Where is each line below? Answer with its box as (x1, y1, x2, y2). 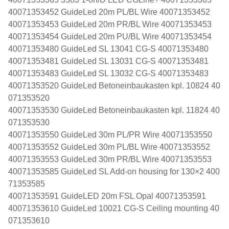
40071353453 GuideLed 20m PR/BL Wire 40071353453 (8, 19, 212, 29)
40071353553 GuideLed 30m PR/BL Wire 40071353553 (8, 154, 212, 164)
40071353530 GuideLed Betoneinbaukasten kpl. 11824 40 (8, 105, 220, 114)
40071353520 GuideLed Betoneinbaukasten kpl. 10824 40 (8, 81, 220, 90)
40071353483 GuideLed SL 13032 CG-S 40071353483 (8, 68, 209, 78)
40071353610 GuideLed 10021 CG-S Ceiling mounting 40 (8, 203, 219, 213)
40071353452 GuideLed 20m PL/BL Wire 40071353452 (8, 7, 210, 16)
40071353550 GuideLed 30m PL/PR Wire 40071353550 (8, 130, 212, 139)
